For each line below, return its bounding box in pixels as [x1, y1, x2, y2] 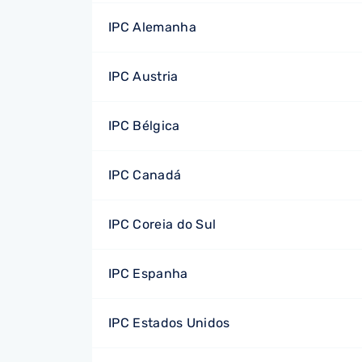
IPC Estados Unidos [108, 315, 230, 330]
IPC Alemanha [108, 19, 196, 35]
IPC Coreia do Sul [108, 217, 217, 232]
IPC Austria [108, 69, 179, 84]
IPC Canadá [108, 167, 182, 183]
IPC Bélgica [108, 118, 180, 133]
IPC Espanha [108, 266, 188, 281]
